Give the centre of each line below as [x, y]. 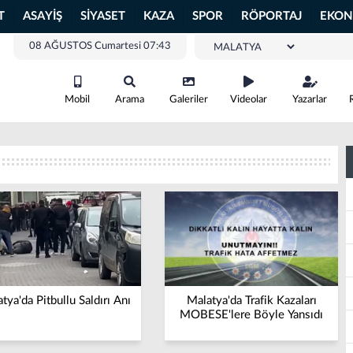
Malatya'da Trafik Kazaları [251, 301]
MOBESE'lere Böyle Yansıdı [251, 315]
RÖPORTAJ [271, 16]
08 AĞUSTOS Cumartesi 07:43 [100, 46]
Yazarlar [310, 100]
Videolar [249, 100]
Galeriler [189, 100]
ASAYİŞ [43, 16]
